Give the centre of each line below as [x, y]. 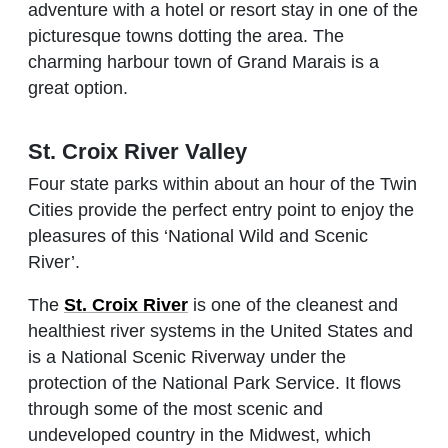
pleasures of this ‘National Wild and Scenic [198, 236]
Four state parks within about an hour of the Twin [222, 184]
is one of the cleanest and [293, 304]
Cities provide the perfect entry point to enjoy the [221, 210]
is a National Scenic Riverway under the [187, 356]
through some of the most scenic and [175, 408]
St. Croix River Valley [137, 152]
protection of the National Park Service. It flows [214, 382]
